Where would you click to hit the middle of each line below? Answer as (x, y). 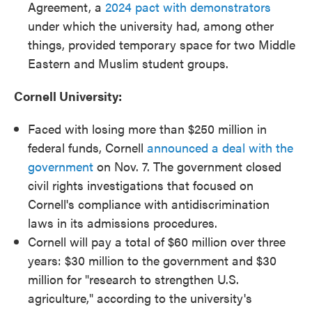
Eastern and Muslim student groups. (128, 63)
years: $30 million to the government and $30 (152, 260)
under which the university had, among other (151, 25)
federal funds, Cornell (87, 147)
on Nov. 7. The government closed (187, 166)
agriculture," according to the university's (140, 298)
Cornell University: (68, 96)
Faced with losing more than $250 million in (147, 128)
